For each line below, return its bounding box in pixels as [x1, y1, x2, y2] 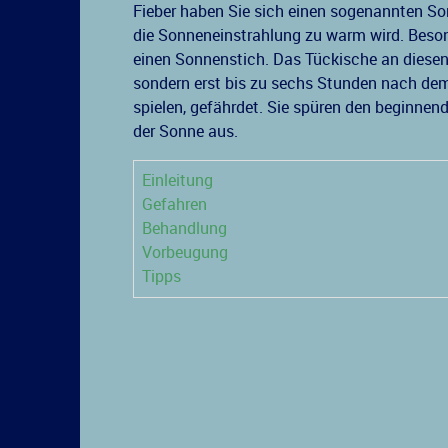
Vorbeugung [142, 242, 229, 262]
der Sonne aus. [133, 121, 239, 141]
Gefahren [142, 194, 208, 214]
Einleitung [142, 170, 214, 190]
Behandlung [142, 218, 228, 238]
